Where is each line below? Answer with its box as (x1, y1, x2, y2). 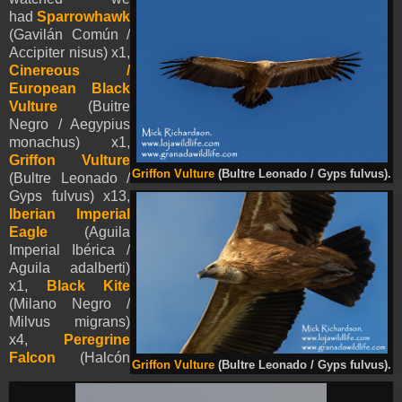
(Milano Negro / (9, 295, 130, 311)
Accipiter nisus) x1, (9, 44, 130, 60)
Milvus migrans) (9, 313, 130, 329)
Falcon (9, 349, 56, 365)
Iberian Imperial (9, 205, 130, 222)
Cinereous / (9, 62, 130, 78)
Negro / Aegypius (9, 116, 130, 132)
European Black (9, 80, 130, 96)
